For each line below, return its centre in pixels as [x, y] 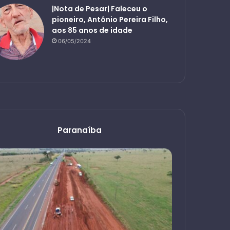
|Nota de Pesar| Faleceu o [99, 9]
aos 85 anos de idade [92, 31]
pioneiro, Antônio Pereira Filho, [110, 20]
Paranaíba [80, 130]
